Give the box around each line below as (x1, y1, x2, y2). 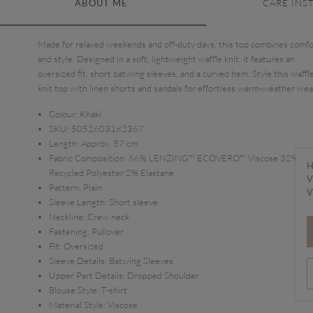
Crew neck (87, 211, 129, 222)
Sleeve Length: (49, 196, 107, 208)
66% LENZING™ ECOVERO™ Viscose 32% (129, 152, 298, 163)
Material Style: (49, 299, 105, 310)
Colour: (49, 108, 80, 119)
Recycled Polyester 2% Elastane (49, 167, 174, 178)
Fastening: (49, 226, 89, 237)
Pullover (92, 226, 124, 237)
